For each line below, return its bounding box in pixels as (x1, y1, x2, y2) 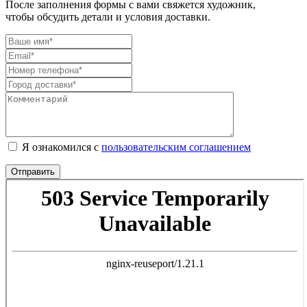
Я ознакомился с (22, 140, 101, 153)
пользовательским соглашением (101, 140, 251, 153)
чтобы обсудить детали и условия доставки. (5, 10, 210, 23)
